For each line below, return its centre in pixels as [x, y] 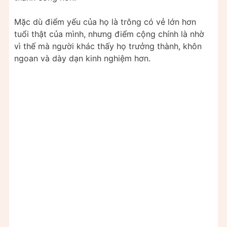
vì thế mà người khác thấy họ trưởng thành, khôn [108, 46]
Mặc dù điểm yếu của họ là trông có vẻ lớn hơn [105, 22]
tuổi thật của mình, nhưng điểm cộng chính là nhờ [109, 34]
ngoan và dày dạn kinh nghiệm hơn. [82, 58]
